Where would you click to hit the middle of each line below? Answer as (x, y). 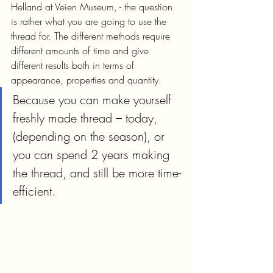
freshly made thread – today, (87, 118)
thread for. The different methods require (92, 36)
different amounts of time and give (81, 51)
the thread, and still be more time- (97, 173)
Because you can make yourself (94, 100)
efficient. (34, 191)
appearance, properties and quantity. (86, 80)
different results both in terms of (74, 65)
